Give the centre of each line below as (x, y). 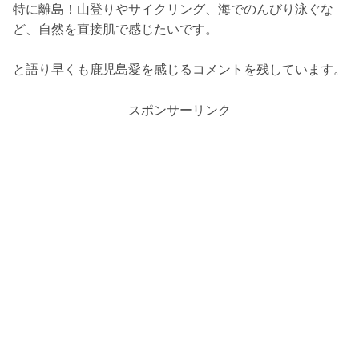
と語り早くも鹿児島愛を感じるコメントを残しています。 (179, 70)
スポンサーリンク (179, 111)
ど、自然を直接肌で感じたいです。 (115, 29)
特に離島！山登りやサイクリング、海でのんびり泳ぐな (173, 9)
